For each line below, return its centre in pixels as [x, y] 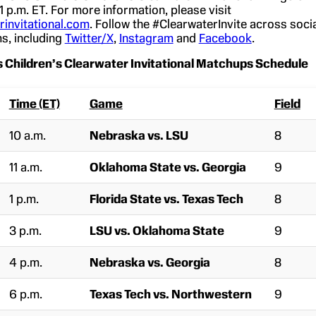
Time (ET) [34, 104]
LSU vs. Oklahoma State [157, 231]
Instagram [146, 38]
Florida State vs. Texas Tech [166, 199]
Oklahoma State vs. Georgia [168, 168]
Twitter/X [89, 38]
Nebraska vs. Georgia [150, 263]
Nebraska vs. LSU [139, 136]
